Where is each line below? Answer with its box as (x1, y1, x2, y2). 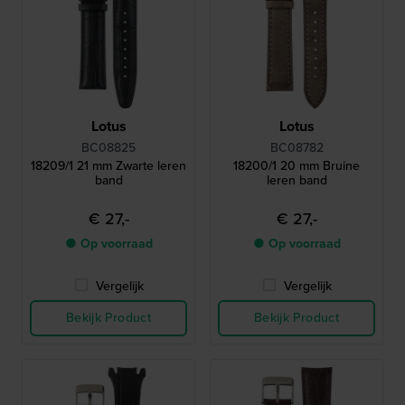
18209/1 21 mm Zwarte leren (31, 156, 186, 176)
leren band (266, 171, 327, 191)
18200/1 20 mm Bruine (233, 156, 360, 176)
